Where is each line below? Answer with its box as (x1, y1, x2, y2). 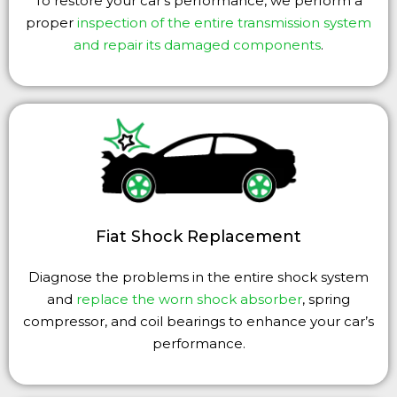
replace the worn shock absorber (76, 290, 302, 307)
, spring (302, 290, 350, 307)
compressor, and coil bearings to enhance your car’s (23, 312, 374, 330)
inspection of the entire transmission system (77, 13, 371, 31)
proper (26, 13, 77, 31)
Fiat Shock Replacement (96, 226, 301, 246)
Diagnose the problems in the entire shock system (28, 268, 369, 285)
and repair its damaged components (74, 35, 321, 53)
